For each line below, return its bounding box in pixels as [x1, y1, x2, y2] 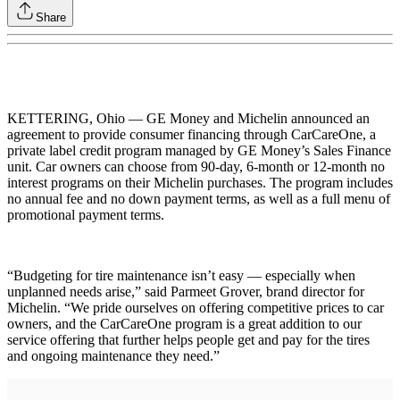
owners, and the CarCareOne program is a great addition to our [7, 315, 362, 331]
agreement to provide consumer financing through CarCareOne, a [7, 126, 376, 142]
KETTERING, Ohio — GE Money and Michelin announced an [7, 110, 370, 126]
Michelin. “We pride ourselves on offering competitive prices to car [7, 299, 384, 315]
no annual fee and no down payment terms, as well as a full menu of [7, 190, 390, 206]
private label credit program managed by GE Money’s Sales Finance [7, 142, 391, 158]
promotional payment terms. [7, 206, 164, 222]
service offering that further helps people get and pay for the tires [7, 331, 370, 347]
